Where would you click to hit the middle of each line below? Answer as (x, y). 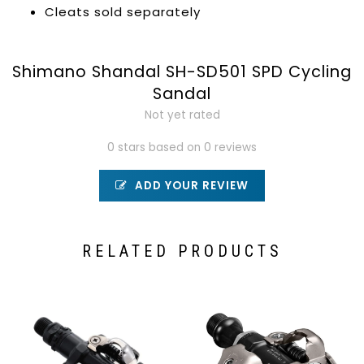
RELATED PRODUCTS (182, 251)
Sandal (182, 94)
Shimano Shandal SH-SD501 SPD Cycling (182, 72)
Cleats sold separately (123, 12)
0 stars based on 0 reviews (182, 147)
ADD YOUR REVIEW (190, 186)
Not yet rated (182, 115)
